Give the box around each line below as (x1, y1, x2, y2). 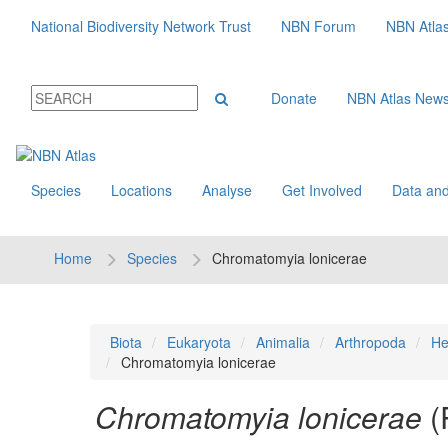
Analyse (202, 180, 252, 200)
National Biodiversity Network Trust (31, 16, 251, 36)
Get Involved (282, 180, 362, 200)
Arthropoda (334, 332, 406, 352)
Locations (111, 180, 172, 200)
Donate (271, 88, 317, 108)
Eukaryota (166, 332, 231, 352)
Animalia (255, 332, 310, 352)
